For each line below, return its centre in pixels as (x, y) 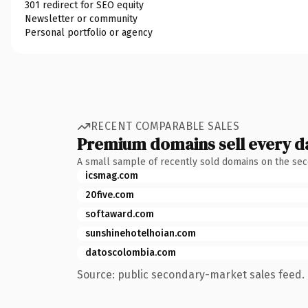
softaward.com (120, 214)
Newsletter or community (81, 19)
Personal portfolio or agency (89, 32)
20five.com (110, 195)
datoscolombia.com (131, 252)
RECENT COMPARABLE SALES (165, 126)
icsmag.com (112, 175)
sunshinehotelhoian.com (141, 233)
